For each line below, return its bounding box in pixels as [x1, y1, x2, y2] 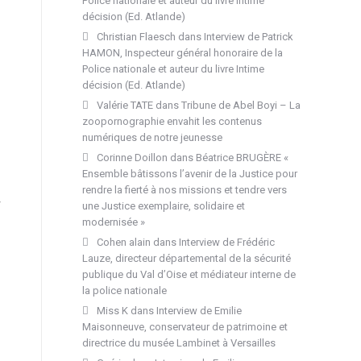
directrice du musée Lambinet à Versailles [82, 337, 276, 349]
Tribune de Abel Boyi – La [181, 99, 301, 111]
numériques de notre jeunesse [82, 131, 222, 143]
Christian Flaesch [97, 31, 176, 43]
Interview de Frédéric [179, 236, 275, 248]
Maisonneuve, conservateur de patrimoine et [82, 321, 288, 333]
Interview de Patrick [204, 31, 293, 43]
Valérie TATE [97, 99, 153, 111]
